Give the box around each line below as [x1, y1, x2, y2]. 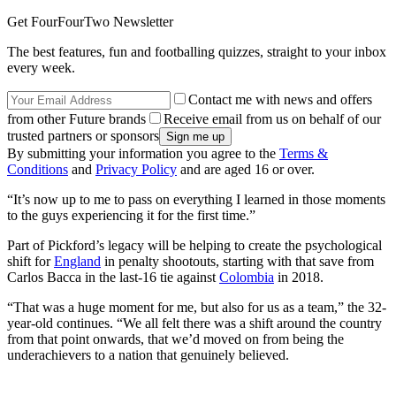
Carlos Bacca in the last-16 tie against [7, 270, 219, 286]
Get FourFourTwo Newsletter [7, 14, 173, 30]
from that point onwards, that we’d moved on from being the [7, 331, 344, 347]
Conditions [7, 162, 68, 178]
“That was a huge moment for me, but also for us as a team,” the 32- [7, 300, 386, 316]
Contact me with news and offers [188, 92, 372, 108]
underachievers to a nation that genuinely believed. [7, 347, 289, 363]
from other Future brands [7, 111, 146, 127]
